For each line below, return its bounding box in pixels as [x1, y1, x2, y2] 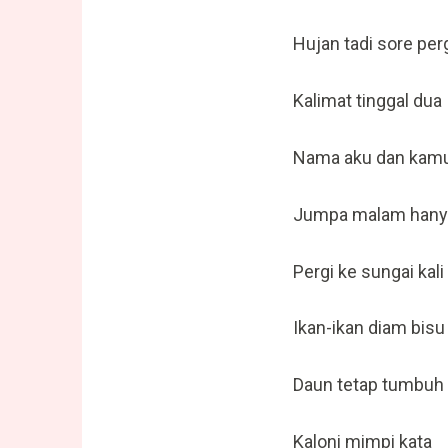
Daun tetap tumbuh [293, 374, 444, 396]
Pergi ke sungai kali [293, 260, 444, 282]
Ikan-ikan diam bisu [293, 317, 445, 339]
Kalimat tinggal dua [293, 90, 442, 112]
